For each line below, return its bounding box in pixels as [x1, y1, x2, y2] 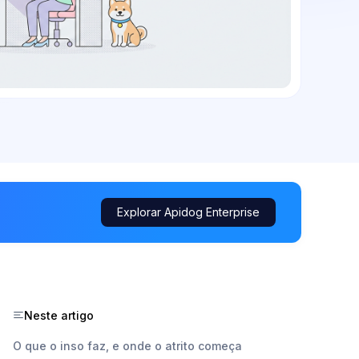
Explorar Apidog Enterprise [117, 204, 260, 219]
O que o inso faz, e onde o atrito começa [13, 338, 242, 353]
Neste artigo [24, 308, 94, 322]
